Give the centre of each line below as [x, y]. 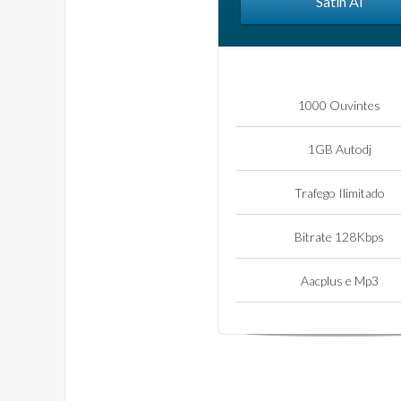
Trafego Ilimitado [339, 192]
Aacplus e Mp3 [339, 280]
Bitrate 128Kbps [339, 236]
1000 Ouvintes [339, 105]
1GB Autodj [339, 149]
